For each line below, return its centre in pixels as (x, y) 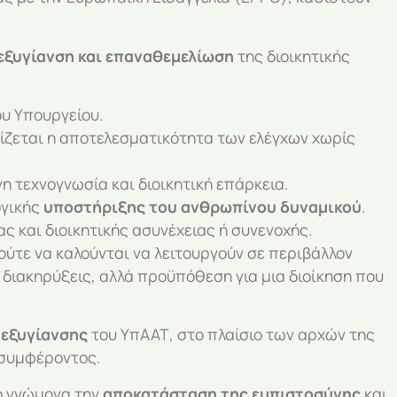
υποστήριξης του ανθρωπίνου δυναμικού (202, 207)
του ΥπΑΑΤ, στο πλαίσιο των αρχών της (231, 335)
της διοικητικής (292, 55)
